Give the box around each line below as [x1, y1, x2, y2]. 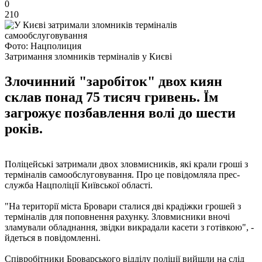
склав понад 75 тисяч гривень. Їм [5, 89, 218, 105]
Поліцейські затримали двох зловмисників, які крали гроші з [5, 158, 248, 169]
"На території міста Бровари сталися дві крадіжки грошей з [5, 201, 241, 211]
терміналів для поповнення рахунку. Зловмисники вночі [5, 211, 230, 222]
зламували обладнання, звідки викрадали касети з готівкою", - [5, 222, 254, 232]
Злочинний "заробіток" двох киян [5, 73, 222, 89]
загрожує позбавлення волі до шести [5, 105, 236, 120]
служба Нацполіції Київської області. [5, 180, 153, 190]
